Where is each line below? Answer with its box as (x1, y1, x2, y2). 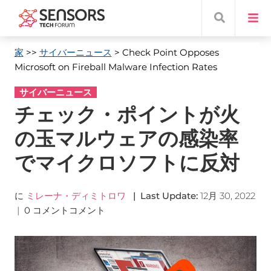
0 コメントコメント (24, 204, 108, 216)
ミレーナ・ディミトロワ (25, 190, 126, 201)
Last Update (140, 190, 196, 201)
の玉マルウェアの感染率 (14, 126, 238, 151)
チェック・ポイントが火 (14, 102, 240, 126)
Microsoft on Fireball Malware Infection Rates (14, 61, 217, 73)
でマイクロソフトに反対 (14, 151, 240, 175)
